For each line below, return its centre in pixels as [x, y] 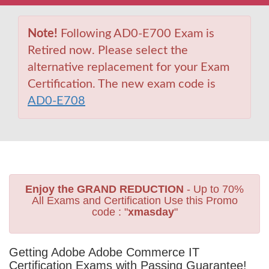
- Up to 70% [214, 189]
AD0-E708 [56, 101]
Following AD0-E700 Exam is [136, 34]
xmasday [151, 212]
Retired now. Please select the [108, 50]
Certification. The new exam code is [122, 84]
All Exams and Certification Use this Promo [134, 201]
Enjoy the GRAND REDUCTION [104, 189]
